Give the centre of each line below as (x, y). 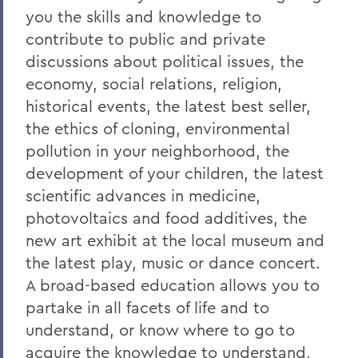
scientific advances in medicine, (143, 195)
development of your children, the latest (175, 173)
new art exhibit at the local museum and (175, 240)
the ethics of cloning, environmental (158, 128)
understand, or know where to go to (160, 330)
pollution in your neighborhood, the (157, 151)
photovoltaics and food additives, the (166, 218)
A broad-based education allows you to (173, 285)
